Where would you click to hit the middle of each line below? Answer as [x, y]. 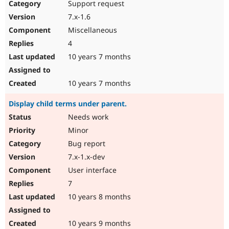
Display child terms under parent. [68, 104]
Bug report [86, 144]
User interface [91, 170]
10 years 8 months [98, 197]
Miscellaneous [91, 30]
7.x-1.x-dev [85, 157]
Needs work [87, 117]
